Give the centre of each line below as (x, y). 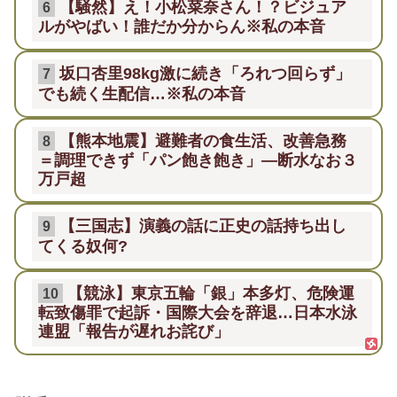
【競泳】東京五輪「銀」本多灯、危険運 (211, 292)
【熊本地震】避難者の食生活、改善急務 (203, 140)
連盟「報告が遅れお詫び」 (134, 331)
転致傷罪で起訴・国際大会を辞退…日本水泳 (198, 313)
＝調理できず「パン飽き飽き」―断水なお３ (198, 160)
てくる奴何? (83, 245)
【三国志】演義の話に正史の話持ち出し (203, 226)
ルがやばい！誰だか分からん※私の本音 (182, 27)
